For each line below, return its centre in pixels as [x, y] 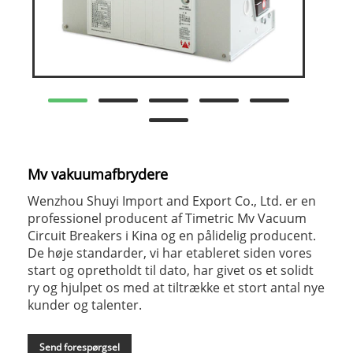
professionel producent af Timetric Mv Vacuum [167, 219]
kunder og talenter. [85, 305]
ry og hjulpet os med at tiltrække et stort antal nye [176, 288]
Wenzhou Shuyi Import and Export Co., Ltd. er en [172, 201]
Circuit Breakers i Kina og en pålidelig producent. [172, 236]
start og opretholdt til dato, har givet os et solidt [171, 271]
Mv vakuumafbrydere [98, 175]
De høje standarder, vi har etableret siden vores [170, 253]
